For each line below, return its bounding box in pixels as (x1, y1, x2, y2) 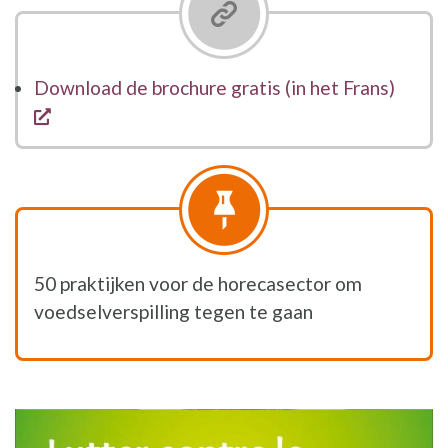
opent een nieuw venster (50, 103, 261, 127)
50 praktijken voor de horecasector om (34, 272, 362, 296)
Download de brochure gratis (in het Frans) (34, 76, 395, 100)
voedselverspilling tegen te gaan (34, 300, 313, 324)
